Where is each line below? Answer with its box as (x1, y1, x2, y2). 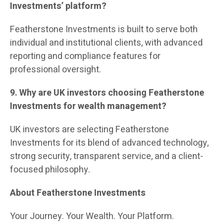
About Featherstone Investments (10, 186, 146, 200)
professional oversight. (10, 63, 101, 77)
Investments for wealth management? (10, 100, 166, 113)
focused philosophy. (10, 163, 90, 177)
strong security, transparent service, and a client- (10, 150, 203, 164)
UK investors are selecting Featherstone (10, 123, 169, 137)
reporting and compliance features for (10, 50, 161, 63)
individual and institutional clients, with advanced (10, 36, 203, 50)
